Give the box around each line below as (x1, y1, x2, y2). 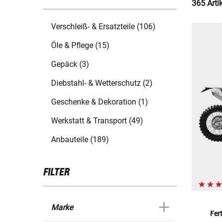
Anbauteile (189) (51, 135, 109, 145)
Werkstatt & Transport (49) (51, 116, 143, 126)
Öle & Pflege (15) (51, 41, 110, 51)
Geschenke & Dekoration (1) (51, 97, 148, 107)
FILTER (43, 167, 69, 178)
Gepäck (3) (51, 59, 89, 69)
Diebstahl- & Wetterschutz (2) (51, 78, 153, 88)
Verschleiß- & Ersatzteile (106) (51, 22, 156, 32)
